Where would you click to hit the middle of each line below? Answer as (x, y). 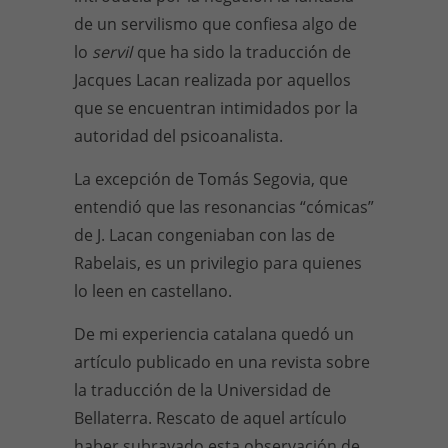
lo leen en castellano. (153, 291)
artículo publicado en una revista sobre (222, 362)
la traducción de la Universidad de (202, 390)
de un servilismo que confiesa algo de (215, 24)
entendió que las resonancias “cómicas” (224, 207)
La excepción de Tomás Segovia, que (211, 179)
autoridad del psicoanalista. (178, 136)
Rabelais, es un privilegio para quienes (218, 263)
